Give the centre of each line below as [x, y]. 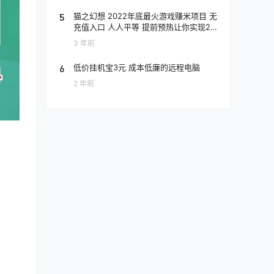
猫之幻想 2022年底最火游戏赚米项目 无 [145, 16]
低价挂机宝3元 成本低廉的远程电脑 [137, 67]
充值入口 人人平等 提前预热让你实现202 [147, 27]
